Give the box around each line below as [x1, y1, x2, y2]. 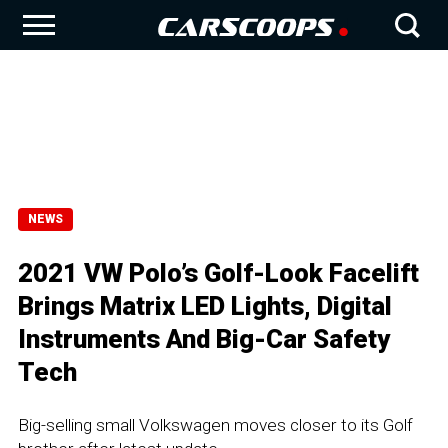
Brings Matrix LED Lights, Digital [18, 291, 392, 321]
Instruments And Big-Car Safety [18, 324, 390, 354]
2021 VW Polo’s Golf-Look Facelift [18, 258, 419, 288]
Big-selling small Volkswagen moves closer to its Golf [18, 415, 413, 435]
